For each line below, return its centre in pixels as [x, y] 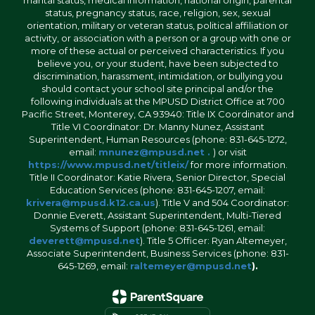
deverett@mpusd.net [84, 240]
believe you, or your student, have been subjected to [157, 63]
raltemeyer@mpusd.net [191, 265]
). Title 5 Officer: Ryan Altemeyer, [213, 240]
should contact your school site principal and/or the [157, 88]
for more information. [238, 164]
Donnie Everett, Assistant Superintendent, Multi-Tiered [157, 215]
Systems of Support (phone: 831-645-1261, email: [157, 227]
